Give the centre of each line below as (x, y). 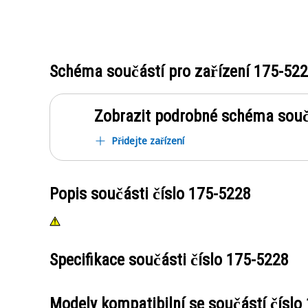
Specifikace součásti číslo (138, 260)
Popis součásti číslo (119, 194)
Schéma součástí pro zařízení (152, 71)
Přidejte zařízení (148, 141)
